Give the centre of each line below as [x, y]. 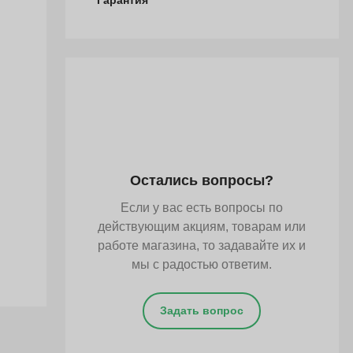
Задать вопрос [202, 311]
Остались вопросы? [202, 181]
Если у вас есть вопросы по [202, 208]
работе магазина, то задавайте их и [202, 246]
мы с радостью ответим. [202, 265]
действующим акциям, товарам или [202, 227]
